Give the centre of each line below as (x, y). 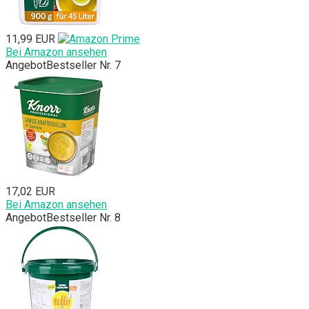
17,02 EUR (30, 192)
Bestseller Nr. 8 (83, 218)
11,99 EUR (30, 39)
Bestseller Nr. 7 (83, 66)
